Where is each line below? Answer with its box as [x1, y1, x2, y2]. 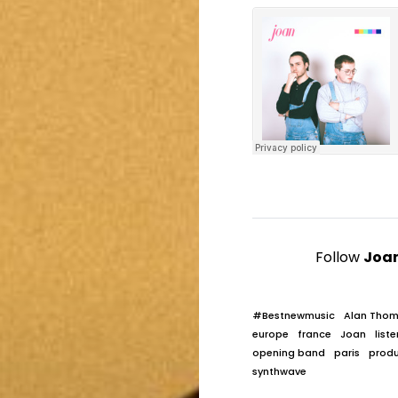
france [298, 327, 331, 342]
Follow [315, 247, 363, 268]
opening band [252, 346, 325, 361]
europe [252, 327, 289, 342]
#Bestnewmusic [252, 308, 335, 323]
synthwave [252, 364, 306, 379]
